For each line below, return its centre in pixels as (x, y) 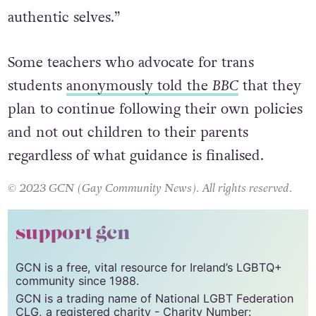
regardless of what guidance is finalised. (135, 182)
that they (269, 113)
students (37, 113)
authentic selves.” (63, 18)
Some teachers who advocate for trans (130, 89)
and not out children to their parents (128, 159)
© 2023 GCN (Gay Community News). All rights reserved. (150, 215)
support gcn (73, 260)
